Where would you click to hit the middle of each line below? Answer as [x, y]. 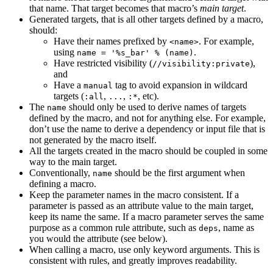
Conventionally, [61, 172]
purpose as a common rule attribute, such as [114, 227]
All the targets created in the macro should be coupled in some [148, 151]
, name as [236, 227]
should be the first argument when [179, 172]
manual [98, 85]
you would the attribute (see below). [98, 238]
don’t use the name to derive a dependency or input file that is [147, 129]
